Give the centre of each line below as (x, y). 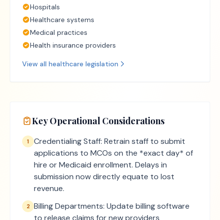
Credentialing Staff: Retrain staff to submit (110, 141)
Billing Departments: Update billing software (112, 206)
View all (35, 64)
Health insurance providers (73, 45)
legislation (101, 64)
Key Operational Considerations (98, 121)
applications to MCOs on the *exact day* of (113, 153)
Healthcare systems (62, 20)
